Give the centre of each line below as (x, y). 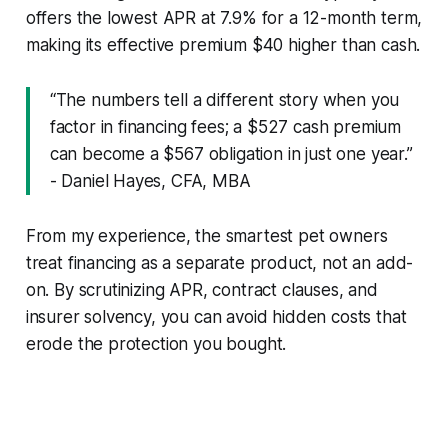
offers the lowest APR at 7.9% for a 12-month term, (224, 17)
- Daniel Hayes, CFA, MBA (150, 180)
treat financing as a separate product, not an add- (219, 262)
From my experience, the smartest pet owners (206, 235)
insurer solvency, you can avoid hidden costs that (216, 316)
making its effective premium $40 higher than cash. (223, 44)
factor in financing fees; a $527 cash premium (225, 126)
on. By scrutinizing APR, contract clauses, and (201, 289)
